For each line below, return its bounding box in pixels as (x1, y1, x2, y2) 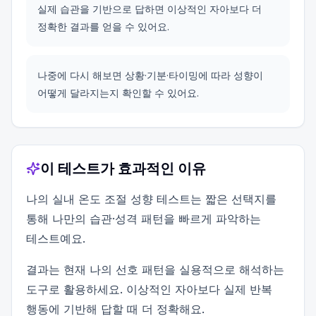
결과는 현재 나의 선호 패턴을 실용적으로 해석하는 (26, 262, 284, 276)
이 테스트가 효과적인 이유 (40, 160, 206, 177)
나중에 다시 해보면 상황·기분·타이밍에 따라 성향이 (37, 69, 263, 81)
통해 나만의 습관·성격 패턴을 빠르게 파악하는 (26, 212, 261, 226)
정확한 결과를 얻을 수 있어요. (37, 20, 169, 32)
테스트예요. (26, 231, 85, 245)
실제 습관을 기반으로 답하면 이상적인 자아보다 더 (37, 3, 262, 15)
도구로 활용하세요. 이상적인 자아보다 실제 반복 (26, 282, 272, 296)
